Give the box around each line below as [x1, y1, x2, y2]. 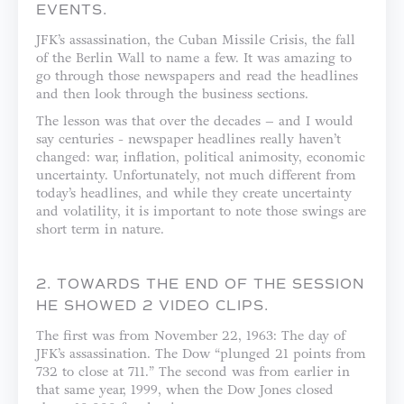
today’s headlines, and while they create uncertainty [36, 185, 352, 201]
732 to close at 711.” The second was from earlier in [36, 363, 350, 380]
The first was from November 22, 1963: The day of [36, 327, 345, 344]
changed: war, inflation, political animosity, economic [36, 149, 365, 165]
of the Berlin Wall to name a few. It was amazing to [36, 50, 352, 66]
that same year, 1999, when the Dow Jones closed [36, 381, 334, 398]
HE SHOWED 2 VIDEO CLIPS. [36, 299, 269, 313]
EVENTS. [36, 4, 107, 17]
